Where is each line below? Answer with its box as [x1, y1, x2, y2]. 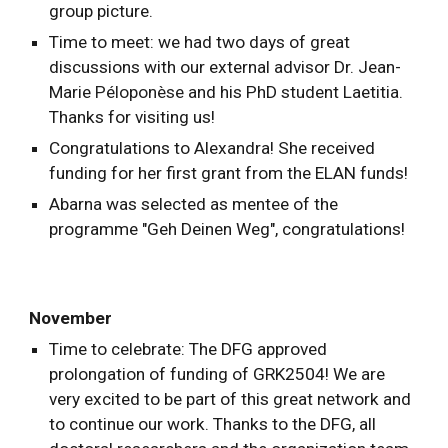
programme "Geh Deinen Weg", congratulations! [49, 219, 406, 240]
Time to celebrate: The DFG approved [49, 339, 328, 359]
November [29, 308, 113, 328]
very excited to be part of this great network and [49, 389, 412, 409]
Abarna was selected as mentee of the [49, 194, 339, 215]
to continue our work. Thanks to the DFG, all [49, 414, 377, 434]
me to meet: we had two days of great [63, 32, 351, 53]
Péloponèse [95, 82, 189, 103]
